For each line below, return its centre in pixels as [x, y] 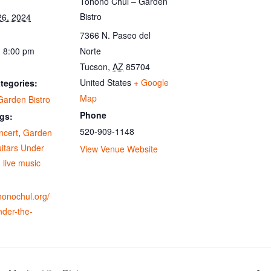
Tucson [94, 66]
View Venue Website [119, 149]
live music [22, 163]
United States [106, 82]
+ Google [151, 82]
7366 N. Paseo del [115, 35]
